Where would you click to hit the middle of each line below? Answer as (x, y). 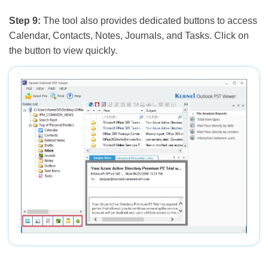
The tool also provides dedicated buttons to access (149, 20)
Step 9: (25, 20)
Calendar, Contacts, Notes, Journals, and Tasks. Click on (129, 35)
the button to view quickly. (63, 50)
